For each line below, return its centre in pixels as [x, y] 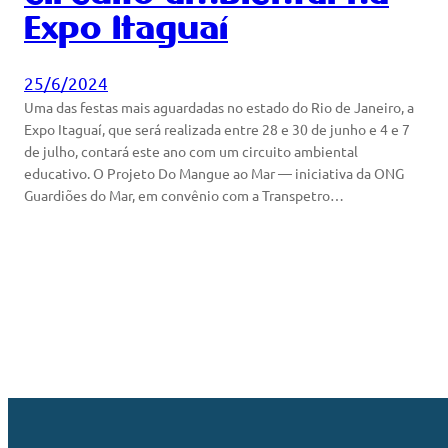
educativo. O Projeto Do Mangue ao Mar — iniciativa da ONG [214, 172]
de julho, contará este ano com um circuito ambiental [191, 150]
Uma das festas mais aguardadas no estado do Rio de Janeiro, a [219, 106]
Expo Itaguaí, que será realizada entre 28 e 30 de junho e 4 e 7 [217, 128]
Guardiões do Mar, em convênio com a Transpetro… [184, 194]
